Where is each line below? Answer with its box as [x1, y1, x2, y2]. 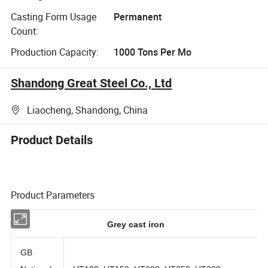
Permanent [113, 10, 162, 23]
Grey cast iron [108, 232, 166, 242]
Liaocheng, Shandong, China [27, 103, 148, 117]
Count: [11, 24, 39, 38]
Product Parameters [11, 188, 95, 202]
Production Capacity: [11, 45, 99, 59]
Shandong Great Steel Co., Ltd [11, 76, 172, 91]
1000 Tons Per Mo [113, 45, 191, 59]
